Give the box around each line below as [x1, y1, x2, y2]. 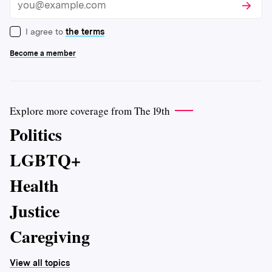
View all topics [10, 257, 70, 268]
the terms [66, 26, 104, 36]
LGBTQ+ [10, 147, 81, 172]
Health [10, 172, 59, 198]
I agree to [25, 26, 63, 36]
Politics [10, 121, 62, 147]
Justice [10, 198, 59, 223]
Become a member [10, 49, 76, 58]
